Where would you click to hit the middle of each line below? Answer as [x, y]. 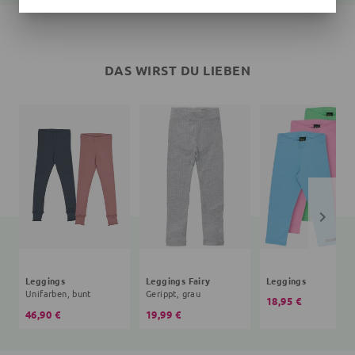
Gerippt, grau [174, 294]
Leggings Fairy [178, 281]
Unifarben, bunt [58, 294]
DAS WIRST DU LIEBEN [177, 71]
